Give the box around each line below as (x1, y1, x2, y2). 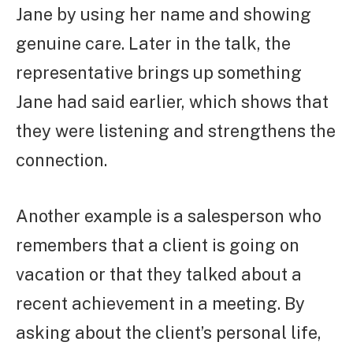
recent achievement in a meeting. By (16, 292, 305, 314)
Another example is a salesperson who (16, 205, 321, 226)
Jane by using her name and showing (16, 3, 311, 24)
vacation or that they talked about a (16, 263, 302, 284)
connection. (16, 149, 107, 170)
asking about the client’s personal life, (16, 321, 321, 343)
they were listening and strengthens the (16, 120, 336, 141)
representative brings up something (16, 61, 302, 83)
